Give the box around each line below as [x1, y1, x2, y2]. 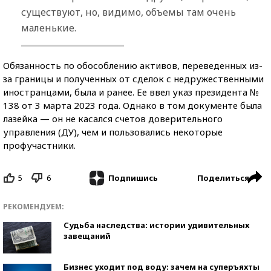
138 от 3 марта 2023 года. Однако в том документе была [3, 99, 262, 111]
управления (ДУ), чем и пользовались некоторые [3, 125, 223, 138]
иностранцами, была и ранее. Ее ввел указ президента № [3, 85, 259, 98]
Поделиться [197, 172, 249, 183]
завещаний [64, 230, 111, 242]
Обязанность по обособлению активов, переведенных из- [3, 59, 263, 71]
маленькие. [21, 21, 76, 34]
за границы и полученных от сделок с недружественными [3, 72, 264, 85]
